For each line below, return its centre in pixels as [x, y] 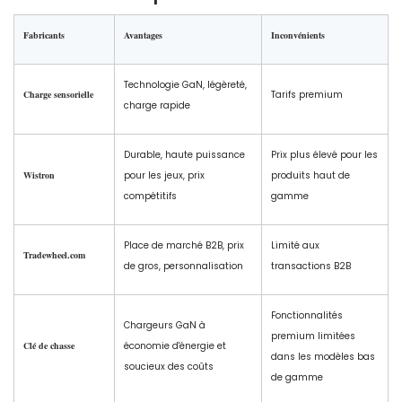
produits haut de [310, 175]
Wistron [39, 175]
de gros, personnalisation [184, 266]
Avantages [143, 35]
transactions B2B [311, 266]
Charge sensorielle [58, 94]
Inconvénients [298, 35]
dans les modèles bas [323, 356]
